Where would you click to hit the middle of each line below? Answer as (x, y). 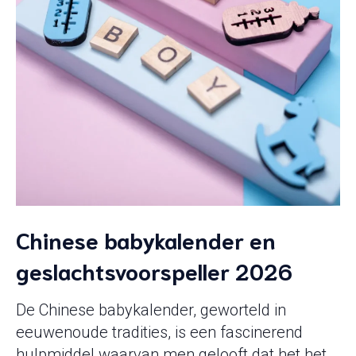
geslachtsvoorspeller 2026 (154, 270)
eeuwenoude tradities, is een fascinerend (159, 332)
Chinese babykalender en (146, 239)
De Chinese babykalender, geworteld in (151, 310)
